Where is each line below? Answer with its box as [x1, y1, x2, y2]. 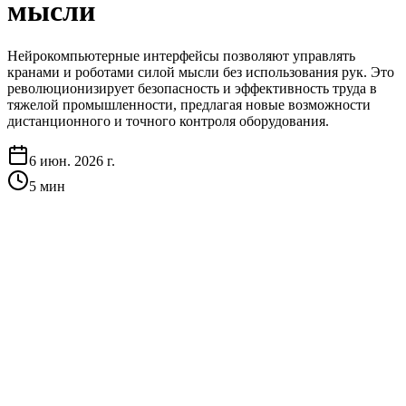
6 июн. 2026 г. [29, 152, 115, 169]
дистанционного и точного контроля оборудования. [7, 112, 329, 129]
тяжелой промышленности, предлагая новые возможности [7, 96, 371, 112]
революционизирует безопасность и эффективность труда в [7, 80, 377, 96]
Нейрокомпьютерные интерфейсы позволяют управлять [7, 47, 355, 63]
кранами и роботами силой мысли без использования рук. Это [7, 63, 394, 80]
